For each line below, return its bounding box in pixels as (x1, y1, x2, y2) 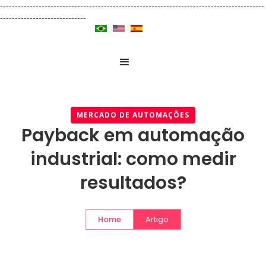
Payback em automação (21, 123, 245, 148)
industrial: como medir (30, 147, 236, 172)
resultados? (80, 170, 186, 195)
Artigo (145, 214, 169, 225)
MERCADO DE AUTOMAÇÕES (77, 110, 189, 120)
